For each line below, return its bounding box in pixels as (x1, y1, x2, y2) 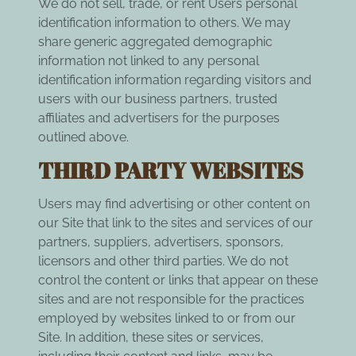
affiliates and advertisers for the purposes (38, 110, 280, 126)
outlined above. (38, 130, 129, 145)
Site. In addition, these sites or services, (38, 330, 264, 346)
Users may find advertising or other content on (38, 196, 310, 212)
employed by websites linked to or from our (38, 311, 296, 327)
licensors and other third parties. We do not (38, 253, 288, 269)
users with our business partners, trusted (38, 91, 277, 107)
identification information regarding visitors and (38, 72, 311, 88)
